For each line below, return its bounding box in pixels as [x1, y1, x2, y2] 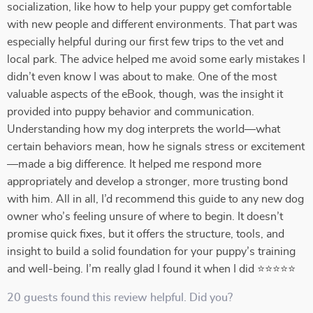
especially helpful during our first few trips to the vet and [7, 36, 284, 48]
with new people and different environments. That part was [7, 19, 298, 30]
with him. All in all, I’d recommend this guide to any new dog [7, 194, 304, 205]
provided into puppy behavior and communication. [7, 106, 254, 117]
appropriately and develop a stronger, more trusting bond [7, 176, 288, 187]
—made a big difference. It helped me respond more [7, 159, 261, 170]
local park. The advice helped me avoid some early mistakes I [7, 54, 305, 65]
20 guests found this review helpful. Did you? [7, 292, 233, 303]
